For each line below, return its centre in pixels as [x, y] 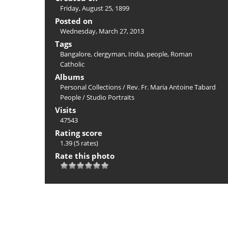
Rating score [79, 133]
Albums [69, 77]
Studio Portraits [110, 97]
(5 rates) [86, 143]
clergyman [109, 54]
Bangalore [75, 54]
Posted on [74, 21]
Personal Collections [91, 87]
